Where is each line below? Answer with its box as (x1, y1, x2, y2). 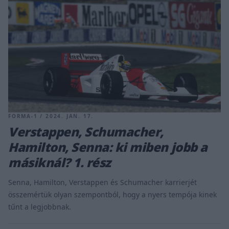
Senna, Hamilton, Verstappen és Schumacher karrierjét (8, 177, 197, 187)
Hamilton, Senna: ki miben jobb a (8, 138, 208, 155)
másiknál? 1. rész (8, 153, 111, 171)
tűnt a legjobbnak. (8, 201, 71, 212)
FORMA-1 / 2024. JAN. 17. (8, 112, 94, 120)
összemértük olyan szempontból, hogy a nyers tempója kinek (8, 189, 217, 199)
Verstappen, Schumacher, (8, 123, 164, 140)
